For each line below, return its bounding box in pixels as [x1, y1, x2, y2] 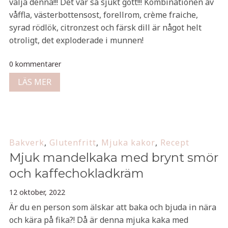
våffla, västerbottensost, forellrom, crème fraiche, [9, 9, 198, 20]
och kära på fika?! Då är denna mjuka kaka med [9, 214, 188, 225]
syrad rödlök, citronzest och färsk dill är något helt [9, 22, 202, 33]
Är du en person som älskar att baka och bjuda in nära [9, 202, 216, 213]
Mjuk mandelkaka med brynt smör [9, 150, 218, 165]
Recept [160, 137, 189, 148]
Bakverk [9, 137, 44, 148]
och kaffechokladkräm [9, 166, 144, 181]
